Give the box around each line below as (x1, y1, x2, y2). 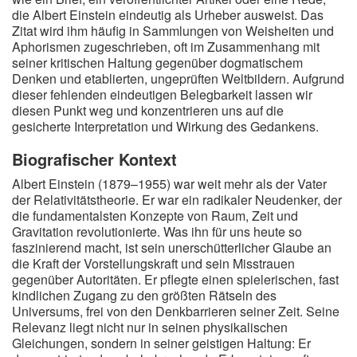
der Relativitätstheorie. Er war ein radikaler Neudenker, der (12, 190, 342, 209)
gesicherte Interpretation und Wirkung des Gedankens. (12, 117, 319, 135)
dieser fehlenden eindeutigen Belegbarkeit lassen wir (12, 85, 312, 104)
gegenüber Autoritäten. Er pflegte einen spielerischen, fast (12, 270, 339, 288)
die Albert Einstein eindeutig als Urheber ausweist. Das (12, 6, 324, 24)
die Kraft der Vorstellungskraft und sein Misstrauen (12, 254, 295, 273)
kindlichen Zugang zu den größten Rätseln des (12, 286, 277, 304)
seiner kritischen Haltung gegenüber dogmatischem (12, 53, 303, 72)
